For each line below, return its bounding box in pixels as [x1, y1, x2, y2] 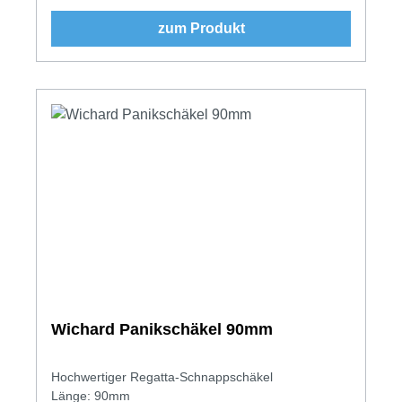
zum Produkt [157, 20, 245, 36]
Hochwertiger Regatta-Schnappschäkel [51, 369, 273, 384]
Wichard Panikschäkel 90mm [51, 319, 273, 338]
